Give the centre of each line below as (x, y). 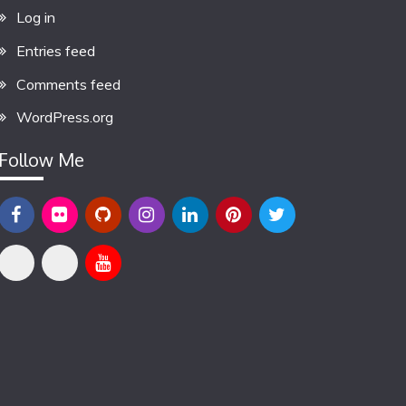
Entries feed (55, 50)
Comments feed (68, 84)
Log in (35, 17)
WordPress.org (64, 117)
